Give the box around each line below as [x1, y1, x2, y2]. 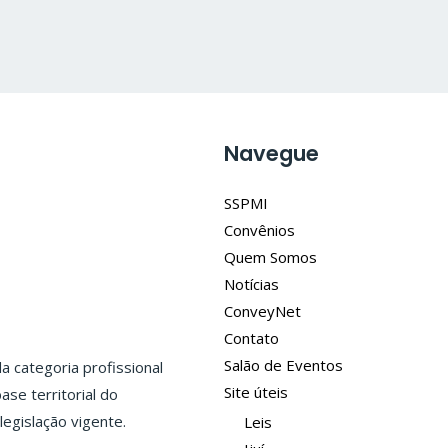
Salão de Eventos [224, 354, 343, 375]
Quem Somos [224, 246, 317, 267]
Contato [224, 327, 279, 348]
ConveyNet [224, 300, 301, 321]
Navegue [224, 138, 319, 168]
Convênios [224, 219, 295, 240]
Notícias [224, 273, 279, 294]
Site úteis [224, 381, 288, 402]
